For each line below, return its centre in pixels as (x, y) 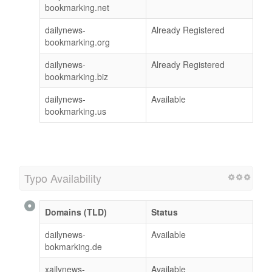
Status (165, 212)
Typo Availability (63, 178)
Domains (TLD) (76, 212)
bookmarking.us (76, 111)
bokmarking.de (73, 246)
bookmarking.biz (76, 76)
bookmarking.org (77, 42)
